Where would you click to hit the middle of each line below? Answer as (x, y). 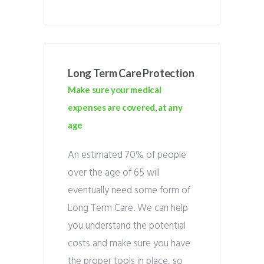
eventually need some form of (129, 191)
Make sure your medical (115, 90)
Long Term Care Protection (131, 73)
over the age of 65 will (114, 173)
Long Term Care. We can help (128, 208)
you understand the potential (127, 226)
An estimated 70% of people (127, 155)
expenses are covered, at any (125, 107)
